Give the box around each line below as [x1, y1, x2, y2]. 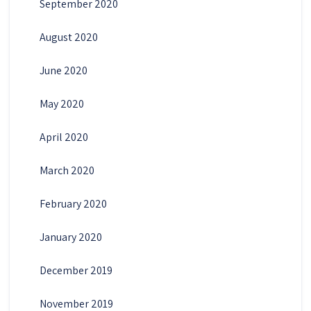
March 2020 [39, 162, 94, 178]
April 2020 [39, 129, 88, 144]
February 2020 [39, 196, 107, 211]
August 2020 [39, 29, 98, 44]
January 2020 [39, 229, 102, 244]
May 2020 [39, 96, 84, 111]
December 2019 [39, 262, 112, 278]
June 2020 [39, 62, 87, 78]
